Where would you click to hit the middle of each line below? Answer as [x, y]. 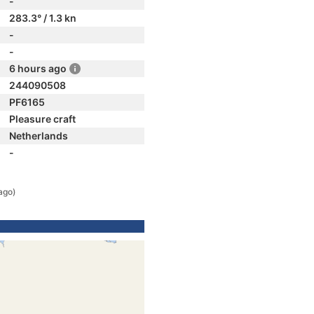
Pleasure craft [42, 119]
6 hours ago [38, 68]
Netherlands [39, 136]
